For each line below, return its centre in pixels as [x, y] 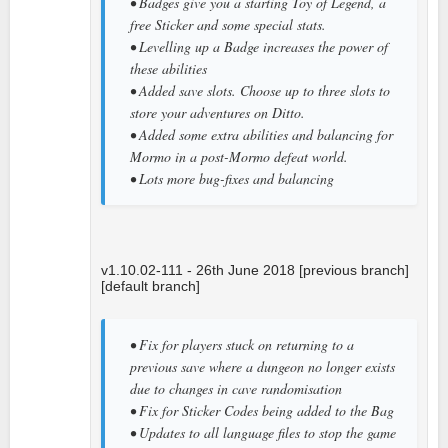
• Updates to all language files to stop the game [263, 432]
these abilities [168, 68]
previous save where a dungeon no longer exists [262, 366]
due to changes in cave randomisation [236, 388]
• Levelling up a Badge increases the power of [259, 46]
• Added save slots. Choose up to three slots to [260, 90]
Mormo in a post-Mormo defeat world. [239, 156]
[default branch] [150, 285]
